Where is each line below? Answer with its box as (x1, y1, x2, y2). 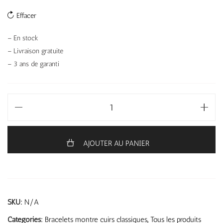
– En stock (7, 34, 38, 43)
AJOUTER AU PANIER (83, 139, 149, 148)
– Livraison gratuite (7, 47, 63, 56)
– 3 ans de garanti (7, 60, 59, 69)
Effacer (16, 11, 36, 20)
